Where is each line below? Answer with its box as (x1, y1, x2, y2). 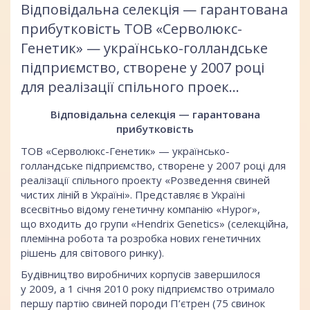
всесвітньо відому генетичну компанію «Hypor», (21, 201, 260, 216)
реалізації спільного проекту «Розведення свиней (21, 172, 270, 187)
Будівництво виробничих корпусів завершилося (21, 267, 260, 282)
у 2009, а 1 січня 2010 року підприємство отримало (21, 282, 275, 296)
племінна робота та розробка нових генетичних (21, 230, 261, 245)
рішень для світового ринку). (21, 245, 164, 259)
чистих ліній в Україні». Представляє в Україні (21, 187, 245, 201)
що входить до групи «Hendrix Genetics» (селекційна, (21, 216, 289, 230)
